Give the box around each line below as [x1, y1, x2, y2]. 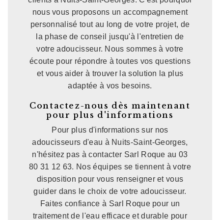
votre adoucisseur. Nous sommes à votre [36, 44, 184, 53]
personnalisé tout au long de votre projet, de [30, 20, 190, 28]
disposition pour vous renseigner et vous [36, 174, 184, 183]
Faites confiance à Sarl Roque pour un [40, 199, 180, 208]
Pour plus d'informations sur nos [52, 125, 168, 134]
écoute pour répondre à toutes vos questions [29, 56, 191, 65]
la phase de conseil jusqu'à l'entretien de [36, 32, 184, 41]
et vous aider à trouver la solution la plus [36, 69, 184, 78]
